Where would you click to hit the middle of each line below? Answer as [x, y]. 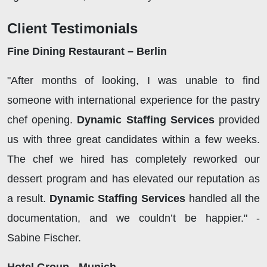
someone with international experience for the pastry [133, 100]
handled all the [224, 199]
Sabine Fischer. [46, 238]
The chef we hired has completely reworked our [133, 159]
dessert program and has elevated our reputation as [133, 179]
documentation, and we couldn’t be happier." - [133, 218]
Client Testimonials [72, 29]
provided [240, 120]
